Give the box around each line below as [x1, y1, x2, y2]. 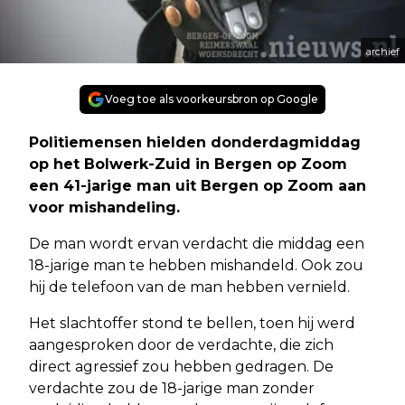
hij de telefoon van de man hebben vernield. [29, 278, 350, 296]
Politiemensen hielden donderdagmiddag [29, 133, 361, 151]
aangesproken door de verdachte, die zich [29, 335, 334, 353]
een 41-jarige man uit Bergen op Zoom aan [29, 176, 366, 194]
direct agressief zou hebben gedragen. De [29, 357, 334, 375]
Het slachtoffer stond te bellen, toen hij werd [29, 314, 355, 332]
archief [366, 44, 400, 58]
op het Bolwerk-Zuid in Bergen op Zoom [29, 155, 347, 173]
